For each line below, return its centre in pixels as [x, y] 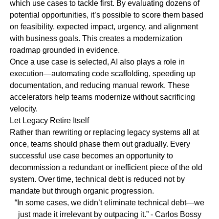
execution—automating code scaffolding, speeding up [103, 74]
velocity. [24, 109]
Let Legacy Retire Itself [49, 121]
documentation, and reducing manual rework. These [100, 86]
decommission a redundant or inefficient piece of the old [106, 168]
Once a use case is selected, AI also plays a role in [97, 62]
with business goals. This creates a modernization [96, 39]
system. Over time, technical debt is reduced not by [97, 179]
